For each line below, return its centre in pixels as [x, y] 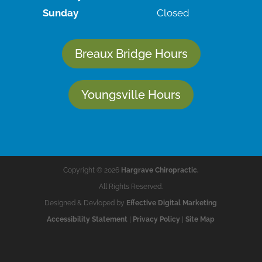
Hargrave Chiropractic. [160, 170]
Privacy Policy [157, 219]
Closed [173, 13]
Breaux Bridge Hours [131, 54]
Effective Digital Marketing [172, 203]
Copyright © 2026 [92, 170]
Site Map [200, 219]
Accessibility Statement [87, 219]
